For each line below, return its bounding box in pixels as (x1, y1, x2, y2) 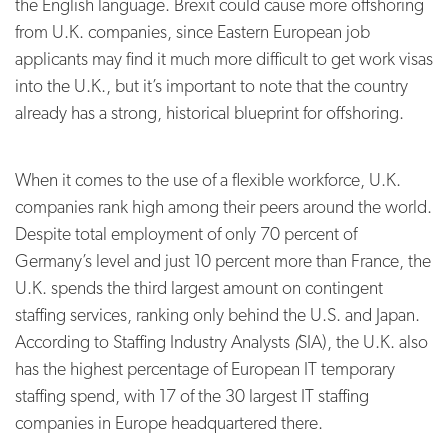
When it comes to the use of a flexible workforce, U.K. (15, 168, 401, 190)
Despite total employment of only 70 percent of (15, 222, 357, 244)
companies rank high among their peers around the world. (15, 195, 432, 217)
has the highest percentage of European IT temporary (15, 357, 395, 379)
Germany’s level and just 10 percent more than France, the (15, 249, 431, 271)
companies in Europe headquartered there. (15, 411, 323, 433)
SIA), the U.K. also (298, 330, 428, 352)
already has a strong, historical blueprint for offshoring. (15, 101, 404, 123)
